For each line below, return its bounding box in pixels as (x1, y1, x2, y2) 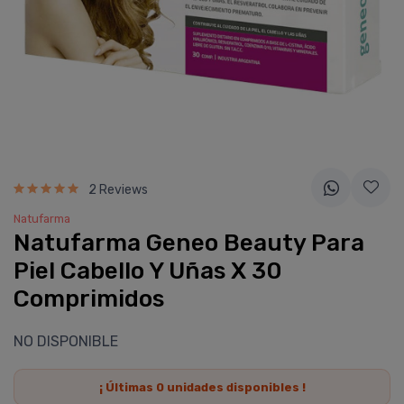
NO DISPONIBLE (14, 333, 118, 350)
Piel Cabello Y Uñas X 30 (14, 257, 282, 285)
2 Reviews (88, 181, 148, 197)
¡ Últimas (98, 381, 156, 394)
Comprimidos (14, 285, 164, 313)
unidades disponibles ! (163, 381, 306, 394)
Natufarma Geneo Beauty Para (14, 229, 364, 257)
